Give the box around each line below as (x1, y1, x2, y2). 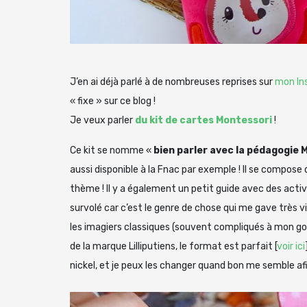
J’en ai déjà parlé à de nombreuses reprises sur (70, 75, 275, 88)
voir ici (277, 240, 305, 252)
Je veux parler (70, 114, 135, 126)
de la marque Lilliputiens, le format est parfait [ (70, 240, 277, 252)
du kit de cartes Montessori (135, 114, 272, 126)
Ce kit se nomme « (70, 144, 153, 156)
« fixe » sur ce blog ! (70, 95, 156, 107)
